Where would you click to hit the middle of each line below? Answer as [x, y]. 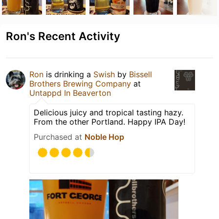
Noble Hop [104, 137]
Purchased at [59, 137]
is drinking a [68, 74]
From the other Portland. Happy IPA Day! [109, 121]
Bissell [141, 74]
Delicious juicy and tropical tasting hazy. [109, 112]
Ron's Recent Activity [63, 36]
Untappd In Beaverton [70, 93]
